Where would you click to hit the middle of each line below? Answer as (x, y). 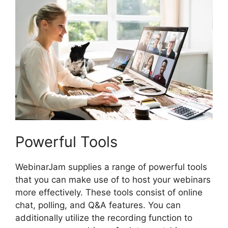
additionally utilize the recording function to (104, 218)
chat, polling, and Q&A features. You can (98, 205)
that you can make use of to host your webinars (113, 179)
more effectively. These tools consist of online (109, 192)
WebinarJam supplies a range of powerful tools (111, 167)
